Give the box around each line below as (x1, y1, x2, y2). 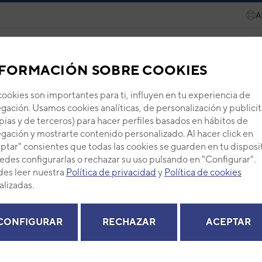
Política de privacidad (66, 167, 156, 178)
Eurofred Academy (149, 46, 219, 56)
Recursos (51, 46, 86, 56)
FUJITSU (10, 85, 38, 93)
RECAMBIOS (98, 196, 150, 205)
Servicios (101, 46, 135, 56)
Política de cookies (164, 167, 242, 178)
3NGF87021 (121, 85, 162, 93)
